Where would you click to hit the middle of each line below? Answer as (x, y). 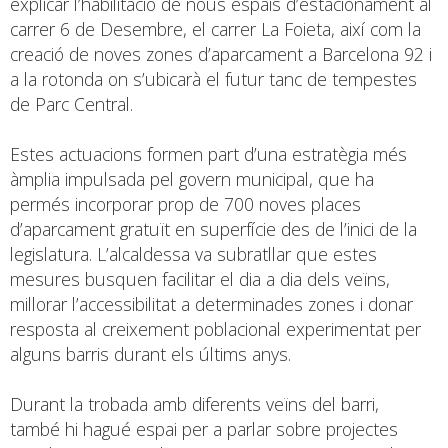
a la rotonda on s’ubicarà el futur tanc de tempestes (213, 78)
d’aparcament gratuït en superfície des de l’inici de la (213, 228)
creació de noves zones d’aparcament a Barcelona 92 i (221, 53)
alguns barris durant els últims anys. (150, 353)
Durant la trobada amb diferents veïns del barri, (194, 403)
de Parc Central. (71, 103)
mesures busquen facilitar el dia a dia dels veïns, (200, 278)
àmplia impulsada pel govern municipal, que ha (192, 178)
